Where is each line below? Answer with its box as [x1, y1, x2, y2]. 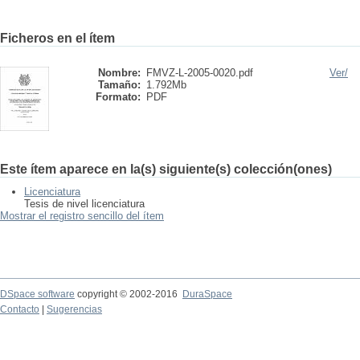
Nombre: [98, 67, 141, 79]
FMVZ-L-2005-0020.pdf [146, 67, 253, 79]
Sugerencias [47, 304, 102, 315]
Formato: [96, 91, 141, 103]
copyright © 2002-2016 [75, 288, 182, 300]
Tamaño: [98, 79, 141, 91]
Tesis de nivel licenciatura [24, 198, 145, 210]
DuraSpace [182, 288, 232, 300]
